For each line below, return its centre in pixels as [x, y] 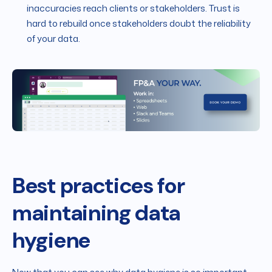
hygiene [51, 240]
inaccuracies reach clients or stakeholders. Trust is [133, 8]
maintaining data [97, 213]
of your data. [53, 39]
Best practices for [99, 186]
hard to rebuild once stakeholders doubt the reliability [139, 24]
